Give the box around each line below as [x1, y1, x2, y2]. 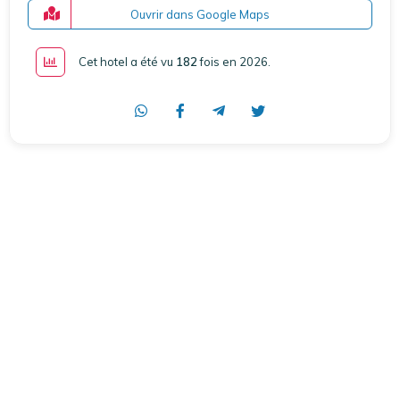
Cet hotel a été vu [79, 54, 176, 69]
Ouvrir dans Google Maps [130, 6, 270, 21]
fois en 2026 [200, 54, 268, 69]
